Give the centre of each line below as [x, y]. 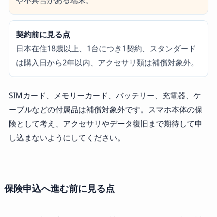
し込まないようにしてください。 [67, 138]
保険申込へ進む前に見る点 [59, 188]
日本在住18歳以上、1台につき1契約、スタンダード [106, 49]
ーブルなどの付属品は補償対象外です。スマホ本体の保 [105, 110]
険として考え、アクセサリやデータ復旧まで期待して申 [105, 124]
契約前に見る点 [43, 35]
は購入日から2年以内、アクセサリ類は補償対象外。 [107, 63]
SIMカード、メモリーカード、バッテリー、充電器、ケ [105, 96]
